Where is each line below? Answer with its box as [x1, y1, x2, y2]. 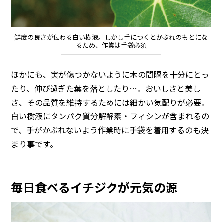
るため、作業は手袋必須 [75, 40, 147, 50]
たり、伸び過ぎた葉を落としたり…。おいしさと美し [11, 82, 201, 94]
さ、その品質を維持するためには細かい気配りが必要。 [11, 96, 210, 108]
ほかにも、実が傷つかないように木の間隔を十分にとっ [11, 68, 210, 80]
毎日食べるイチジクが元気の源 [11, 178, 178, 196]
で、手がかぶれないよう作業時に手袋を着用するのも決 [11, 123, 209, 136]
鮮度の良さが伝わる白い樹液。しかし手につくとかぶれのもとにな [14, 32, 208, 42]
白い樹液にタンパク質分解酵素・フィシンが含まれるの [11, 110, 210, 122]
